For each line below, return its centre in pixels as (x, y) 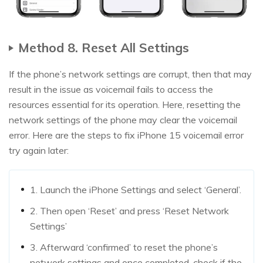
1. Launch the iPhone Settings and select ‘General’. (136, 190)
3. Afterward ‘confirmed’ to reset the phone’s (124, 247)
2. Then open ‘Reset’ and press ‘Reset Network (129, 211)
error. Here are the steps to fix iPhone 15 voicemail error (126, 135)
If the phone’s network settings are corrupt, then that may (130, 74)
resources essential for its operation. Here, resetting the (125, 104)
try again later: (39, 150)
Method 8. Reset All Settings (104, 47)
